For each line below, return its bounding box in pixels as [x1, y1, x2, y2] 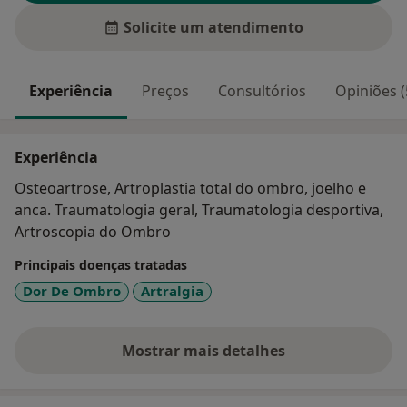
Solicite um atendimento [124, 17, 303, 38]
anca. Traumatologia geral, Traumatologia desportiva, [15, 200, 383, 221]
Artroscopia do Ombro [15, 222, 171, 243]
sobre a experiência [202, 350, 342, 371]
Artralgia [141, 282, 203, 301]
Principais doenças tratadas [15, 256, 187, 274]
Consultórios [218, 81, 306, 102]
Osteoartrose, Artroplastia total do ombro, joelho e [15, 178, 366, 199]
